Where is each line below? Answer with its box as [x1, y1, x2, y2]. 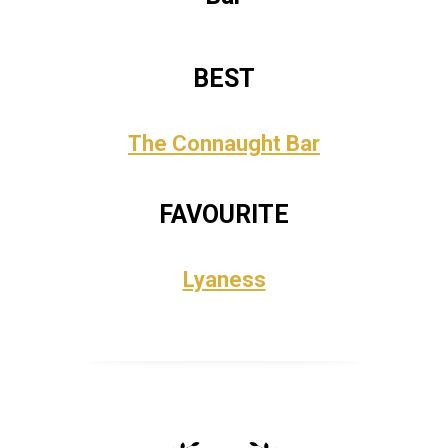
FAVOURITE [159, 200, 289, 229]
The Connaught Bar [128, 131, 320, 156]
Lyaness [182, 267, 266, 292]
